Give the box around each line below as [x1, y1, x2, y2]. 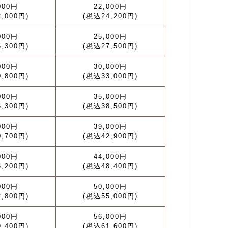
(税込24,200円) [83, 12, 138, 20]
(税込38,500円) [83, 102, 138, 110]
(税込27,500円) [83, 42, 138, 50]
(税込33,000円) [83, 72, 138, 80]
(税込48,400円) [83, 162, 138, 170]
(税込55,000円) [83, 192, 138, 200]
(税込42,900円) [83, 132, 138, 140]
